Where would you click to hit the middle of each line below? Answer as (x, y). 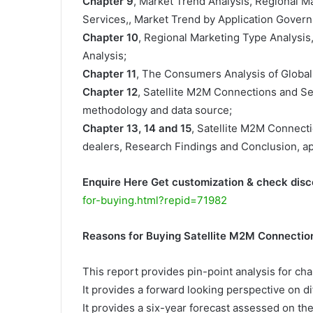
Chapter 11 (109, 74)
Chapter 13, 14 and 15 (137, 128)
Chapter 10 (110, 37)
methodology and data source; (157, 110)
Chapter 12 (110, 92)
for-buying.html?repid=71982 (155, 200)
